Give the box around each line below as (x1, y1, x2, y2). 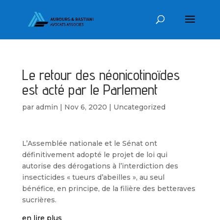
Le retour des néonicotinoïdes (22, 66, 180, 83)
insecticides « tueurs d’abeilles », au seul (22, 173, 165, 182)
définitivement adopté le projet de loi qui (22, 150, 167, 159)
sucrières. (22, 195, 56, 204)
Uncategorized (113, 103, 165, 111)
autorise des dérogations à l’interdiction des (22, 162, 178, 170)
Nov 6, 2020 (64, 103, 107, 111)
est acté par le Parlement (22, 81, 158, 98)
